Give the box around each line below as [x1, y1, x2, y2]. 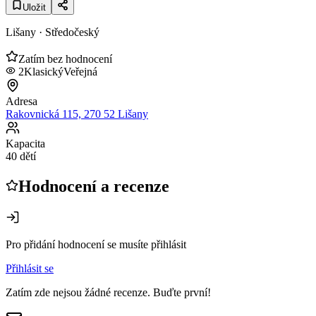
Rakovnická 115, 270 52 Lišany [6, 107, 148, 120]
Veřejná [63, 65, 97, 78]
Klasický [24, 65, 63, 78]
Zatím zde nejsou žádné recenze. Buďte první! [6, 286, 211, 298]
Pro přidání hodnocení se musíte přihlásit [6, 238, 186, 250]
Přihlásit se [6, 262, 54, 274]
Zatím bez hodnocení [18, 52, 112, 65]
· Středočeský [36, 25, 99, 38]
